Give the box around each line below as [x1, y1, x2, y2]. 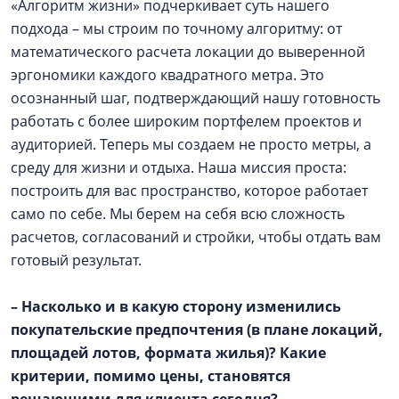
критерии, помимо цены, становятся [11, 365, 290, 386]
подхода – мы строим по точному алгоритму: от [11, 18, 342, 38]
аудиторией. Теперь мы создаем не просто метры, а [11, 134, 371, 154]
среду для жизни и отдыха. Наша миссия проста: [11, 157, 346, 177]
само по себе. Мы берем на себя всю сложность [11, 203, 345, 224]
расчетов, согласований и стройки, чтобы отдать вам [11, 226, 381, 247]
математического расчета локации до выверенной [11, 41, 365, 61]
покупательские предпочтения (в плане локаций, [11, 319, 383, 339]
